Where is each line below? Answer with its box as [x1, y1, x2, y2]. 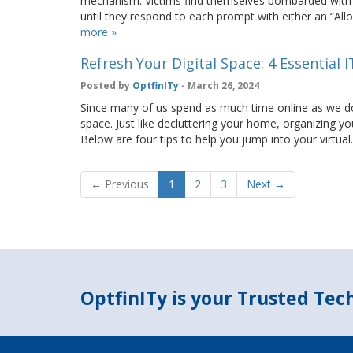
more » [80, 24, 117, 39]
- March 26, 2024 [179, 79, 259, 92]
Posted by [80, 79, 132, 92]
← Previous [91, 176, 149, 191]
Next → [247, 176, 285, 191]
